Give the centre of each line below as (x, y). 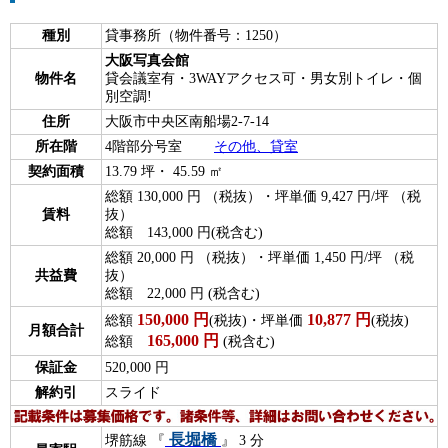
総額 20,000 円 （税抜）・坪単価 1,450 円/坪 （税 (259, 258)
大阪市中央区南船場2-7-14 (187, 122)
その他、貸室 (256, 147)
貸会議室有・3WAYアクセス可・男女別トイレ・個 (263, 79)
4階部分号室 (159, 147)
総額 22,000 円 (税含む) (182, 294)
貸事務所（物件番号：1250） (196, 36)
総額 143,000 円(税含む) (184, 233)
